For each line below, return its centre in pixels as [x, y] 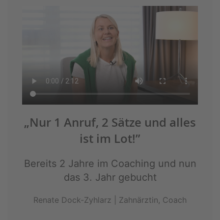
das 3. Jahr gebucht [110, 178]
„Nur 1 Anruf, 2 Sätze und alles [110, 123]
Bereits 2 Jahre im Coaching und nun [110, 164]
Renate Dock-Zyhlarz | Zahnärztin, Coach [110, 200]
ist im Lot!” [110, 139]
